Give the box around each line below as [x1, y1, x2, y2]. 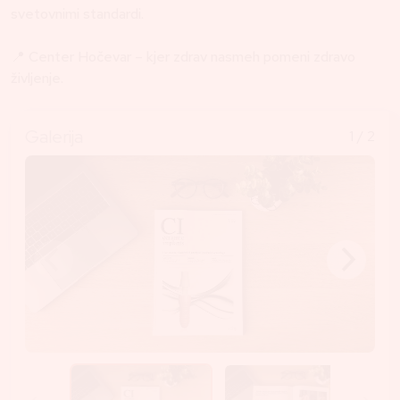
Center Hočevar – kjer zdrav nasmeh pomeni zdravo [29, 47, 355, 67]
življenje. [11, 69, 63, 88]
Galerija [25, 125, 83, 149]
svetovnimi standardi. [11, 4, 144, 24]
